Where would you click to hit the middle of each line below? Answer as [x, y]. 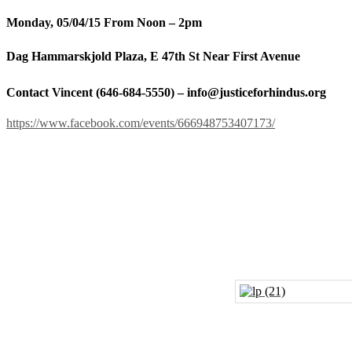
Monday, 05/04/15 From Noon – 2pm [104, 22]
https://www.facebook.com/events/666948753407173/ [141, 123]
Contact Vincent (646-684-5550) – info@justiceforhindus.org [166, 92]
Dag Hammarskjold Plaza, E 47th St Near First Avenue [153, 56]
